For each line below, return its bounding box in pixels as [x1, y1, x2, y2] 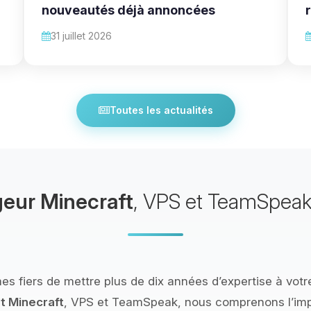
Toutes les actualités [109, 103, 213, 116]
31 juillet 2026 [51, 29, 112, 42]
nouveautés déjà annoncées [42, 2, 215, 17]
